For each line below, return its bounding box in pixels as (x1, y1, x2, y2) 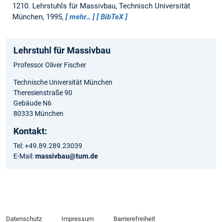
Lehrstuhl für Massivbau (13, 45, 111, 56)
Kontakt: (13, 126, 47, 137)
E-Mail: (13, 152, 35, 161)
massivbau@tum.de (35, 152, 98, 161)
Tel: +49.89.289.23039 (13, 142, 82, 150)
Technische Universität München (13, 78, 112, 87)
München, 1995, (12, 12, 65, 22)
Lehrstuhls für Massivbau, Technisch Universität (32, 1, 190, 11)
